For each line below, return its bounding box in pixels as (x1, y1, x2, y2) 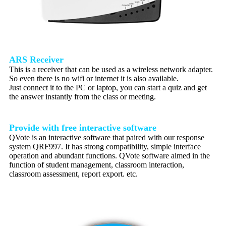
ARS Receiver (9, 54, 64, 65)
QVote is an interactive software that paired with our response (9, 133, 204, 142)
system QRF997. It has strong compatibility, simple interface (9, 142, 201, 151)
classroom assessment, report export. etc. (9, 169, 138, 178)
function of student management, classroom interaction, (9, 160, 184, 169)
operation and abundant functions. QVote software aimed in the (9, 151, 210, 160)
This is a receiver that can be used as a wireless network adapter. (9, 65, 213, 74)
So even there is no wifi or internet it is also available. (9, 74, 179, 83)
